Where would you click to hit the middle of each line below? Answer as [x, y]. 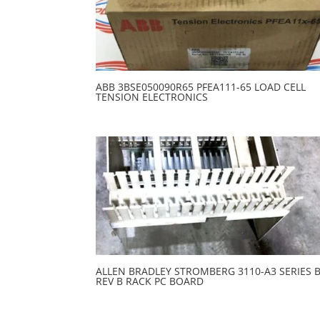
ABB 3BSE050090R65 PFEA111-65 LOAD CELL [201, 86]
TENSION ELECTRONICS [152, 96]
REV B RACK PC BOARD [150, 281]
